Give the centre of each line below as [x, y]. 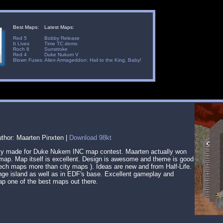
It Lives [21, 44]
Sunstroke [56, 49]
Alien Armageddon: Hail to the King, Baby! [93, 60]
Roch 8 [21, 49]
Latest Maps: [59, 27]
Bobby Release [62, 38]
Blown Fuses [27, 60]
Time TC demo [61, 44]
